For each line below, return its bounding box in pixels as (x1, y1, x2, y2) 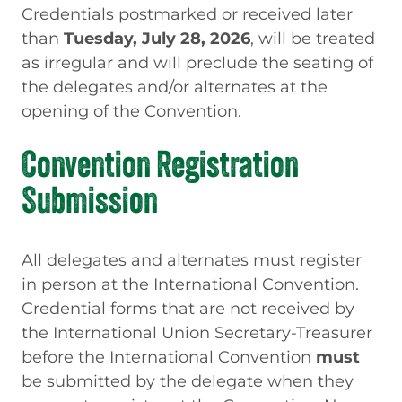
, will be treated (250, 28, 375, 49)
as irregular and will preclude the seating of (22, 52, 373, 74)
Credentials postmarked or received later (22, 4, 353, 25)
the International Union (22, 321, 214, 343)
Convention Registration (22, 142, 299, 186)
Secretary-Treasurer (214, 321, 372, 343)
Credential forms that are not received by (22, 297, 354, 319)
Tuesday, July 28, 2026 (64, 28, 250, 49)
